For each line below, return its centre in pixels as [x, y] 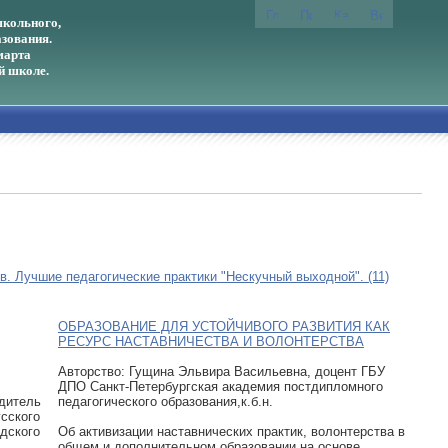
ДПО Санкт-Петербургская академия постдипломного [220, 386]
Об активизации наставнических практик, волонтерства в [231, 431]
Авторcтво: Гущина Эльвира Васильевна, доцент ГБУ [221, 371]
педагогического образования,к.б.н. [165, 401]
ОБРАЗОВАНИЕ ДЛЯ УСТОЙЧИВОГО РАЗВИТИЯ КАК [224, 326]
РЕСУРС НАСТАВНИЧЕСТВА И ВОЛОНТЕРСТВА [211, 341]
